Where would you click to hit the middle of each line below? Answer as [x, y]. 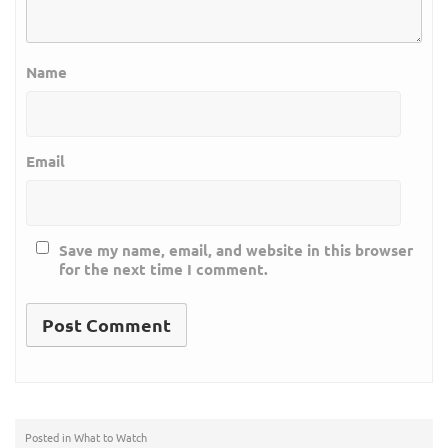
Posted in [49, 437]
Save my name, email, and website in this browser [236, 250]
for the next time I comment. [163, 269]
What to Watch [110, 437]
